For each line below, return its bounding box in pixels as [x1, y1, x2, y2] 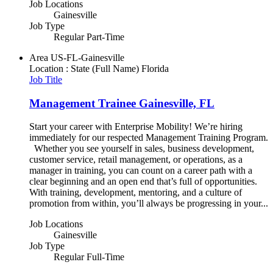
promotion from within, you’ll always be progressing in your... [29, 198, 268, 209]
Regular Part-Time [54, 31, 124, 42]
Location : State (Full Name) [29, 63, 139, 74]
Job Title [29, 74, 62, 85]
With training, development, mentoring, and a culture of [29, 187, 242, 198]
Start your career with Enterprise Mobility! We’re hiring [29, 121, 243, 132]
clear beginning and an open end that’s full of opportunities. [29, 176, 257, 187]
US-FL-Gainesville [51, 52, 124, 63]
